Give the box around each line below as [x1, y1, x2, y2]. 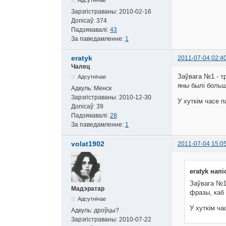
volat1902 [71, 139, 104, 148]
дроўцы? [94, 206, 119, 214]
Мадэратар [71, 185, 104, 192]
